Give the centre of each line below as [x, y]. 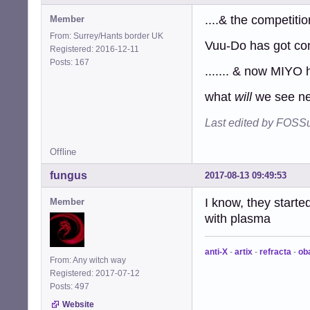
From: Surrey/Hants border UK [107, 36]
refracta [275, 252]
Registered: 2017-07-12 [95, 274]
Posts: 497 [72, 287]
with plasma [238, 219]
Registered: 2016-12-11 [94, 49]
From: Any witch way [88, 261]
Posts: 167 [72, 63]
